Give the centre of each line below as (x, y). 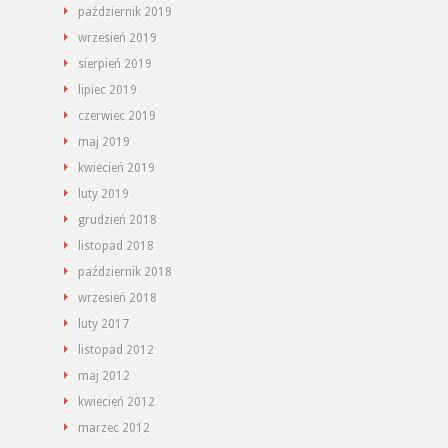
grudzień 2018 (117, 220)
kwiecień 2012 (116, 402)
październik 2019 (125, 12)
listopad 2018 (116, 246)
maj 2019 (104, 142)
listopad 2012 (116, 350)
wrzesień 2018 (117, 298)
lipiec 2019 (107, 90)
